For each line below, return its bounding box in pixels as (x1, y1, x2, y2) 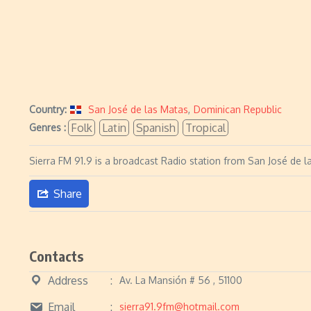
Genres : (29, 121, 66, 133)
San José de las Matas (88, 103, 188, 115)
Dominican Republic (194, 103, 282, 115)
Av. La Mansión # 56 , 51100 (119, 274, 242, 286)
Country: (29, 103, 67, 115)
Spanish (136, 121, 176, 135)
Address (48, 273, 88, 287)
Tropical (185, 121, 226, 135)
